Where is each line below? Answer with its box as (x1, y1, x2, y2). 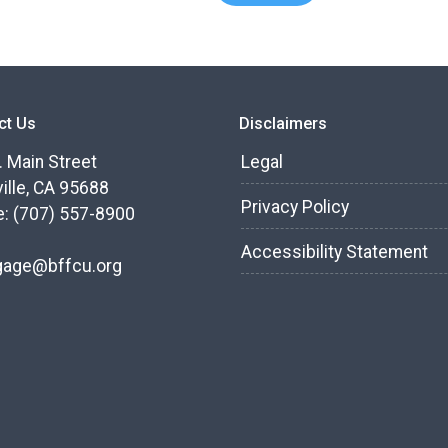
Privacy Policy (241, 197, 349, 218)
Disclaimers (239, 114, 327, 134)
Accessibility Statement (241, 242, 428, 263)
